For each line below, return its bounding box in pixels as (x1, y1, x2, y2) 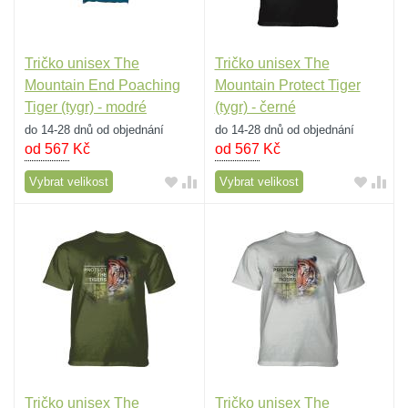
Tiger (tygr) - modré (25, 98, 147, 115)
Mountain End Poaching (25, 76, 180, 93)
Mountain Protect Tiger (214, 76, 361, 93)
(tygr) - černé (214, 98, 296, 115)
